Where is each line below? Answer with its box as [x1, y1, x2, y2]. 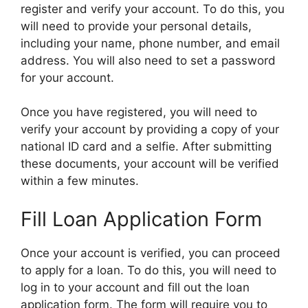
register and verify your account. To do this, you [21, 1, 285, 16]
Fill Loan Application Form [21, 206, 262, 231]
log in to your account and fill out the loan [21, 280, 250, 294]
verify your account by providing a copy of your [21, 122, 279, 136]
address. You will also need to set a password [21, 53, 276, 67]
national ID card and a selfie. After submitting [21, 140, 272, 153]
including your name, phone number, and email [21, 36, 280, 50]
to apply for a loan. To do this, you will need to [21, 263, 276, 277]
